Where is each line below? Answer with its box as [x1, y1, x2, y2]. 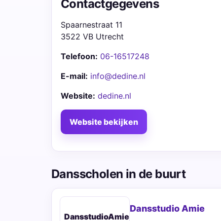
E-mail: [61, 71, 88, 81]
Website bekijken [70, 117, 138, 127]
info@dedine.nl [90, 71, 146, 81]
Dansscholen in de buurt [51, 167, 186, 181]
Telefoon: [61, 51, 98, 61]
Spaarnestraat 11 [61, 20, 122, 30]
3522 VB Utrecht [61, 32, 124, 41]
